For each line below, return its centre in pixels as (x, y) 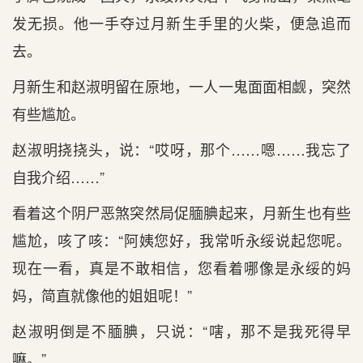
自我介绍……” (58, 177)
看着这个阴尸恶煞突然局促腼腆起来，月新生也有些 (181, 212)
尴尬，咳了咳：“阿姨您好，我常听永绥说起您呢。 (181, 240)
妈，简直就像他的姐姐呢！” (102, 295)
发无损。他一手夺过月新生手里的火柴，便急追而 (181, 23)
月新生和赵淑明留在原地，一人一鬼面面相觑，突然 (181, 86)
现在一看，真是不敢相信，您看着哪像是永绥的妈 (181, 267)
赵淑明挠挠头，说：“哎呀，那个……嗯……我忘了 (181, 149)
